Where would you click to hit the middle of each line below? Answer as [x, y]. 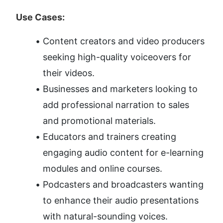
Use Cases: [40, 17]
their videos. [69, 73]
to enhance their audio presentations [121, 201]
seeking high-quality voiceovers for [117, 57]
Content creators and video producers [124, 41]
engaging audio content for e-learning [123, 153]
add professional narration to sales [116, 105]
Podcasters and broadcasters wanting [123, 185]
